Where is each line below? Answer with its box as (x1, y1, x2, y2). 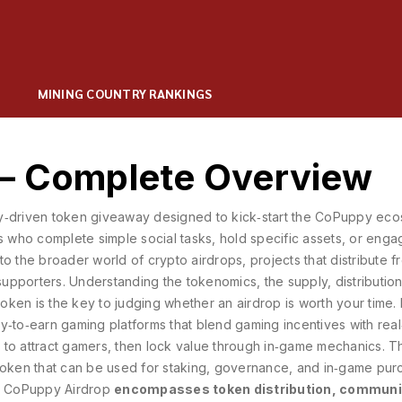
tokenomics (186, 274, 257, 289)
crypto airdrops (147, 252, 243, 267)
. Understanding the (62, 274, 187, 289)
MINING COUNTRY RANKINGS (37, 85, 213, 101)
